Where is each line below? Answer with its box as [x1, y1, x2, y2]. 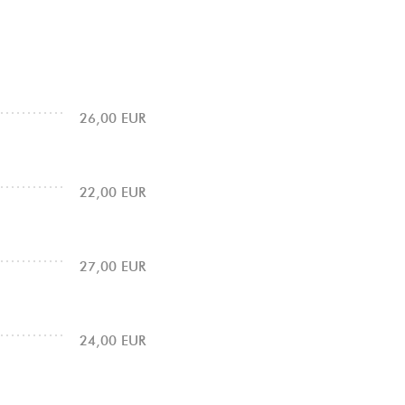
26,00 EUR [80, 110, 146, 127]
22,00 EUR [80, 184, 146, 202]
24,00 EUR [80, 333, 146, 350]
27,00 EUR [80, 259, 146, 276]
